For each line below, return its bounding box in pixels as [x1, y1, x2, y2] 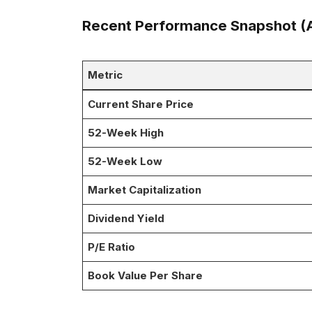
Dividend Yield [88, 211, 165, 225]
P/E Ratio [88, 240, 136, 253]
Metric [88, 68, 123, 81]
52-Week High [88, 125, 164, 139]
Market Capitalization [88, 182, 202, 196]
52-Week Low [88, 154, 163, 168]
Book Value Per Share [88, 268, 203, 282]
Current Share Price [88, 97, 194, 111]
